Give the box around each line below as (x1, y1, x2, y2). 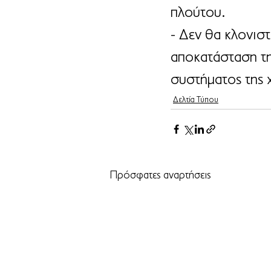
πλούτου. (171, 5, 226, 21)
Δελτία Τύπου (173, 95, 218, 105)
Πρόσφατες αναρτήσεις (110, 169, 211, 181)
